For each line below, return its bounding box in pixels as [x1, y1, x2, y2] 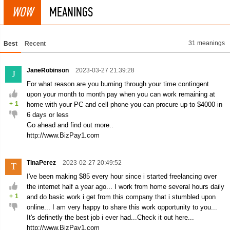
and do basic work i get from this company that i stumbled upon [27, 193, 216, 201]
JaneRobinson [27, 67, 70, 74]
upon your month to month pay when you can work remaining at [27, 90, 215, 98]
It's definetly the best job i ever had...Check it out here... [27, 214, 194, 221]
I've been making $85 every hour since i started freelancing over [27, 172, 217, 180]
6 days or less [27, 111, 69, 119]
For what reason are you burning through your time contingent [27, 80, 209, 88]
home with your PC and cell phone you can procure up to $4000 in [27, 101, 222, 108]
